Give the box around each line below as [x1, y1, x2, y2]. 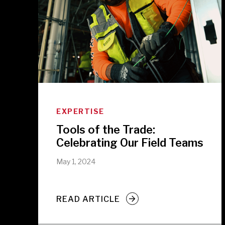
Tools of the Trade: [56, 123, 155, 136]
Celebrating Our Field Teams [56, 136, 203, 149]
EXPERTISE [56, 107, 104, 116]
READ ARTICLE [56, 194, 120, 204]
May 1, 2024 [56, 157, 95, 166]
